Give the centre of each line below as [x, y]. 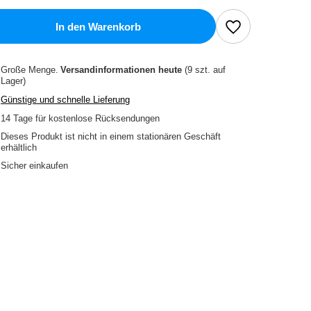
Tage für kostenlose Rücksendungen [85, 118]
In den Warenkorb [98, 26]
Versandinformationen [110, 70]
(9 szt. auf [204, 70]
